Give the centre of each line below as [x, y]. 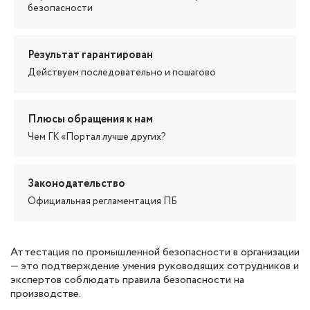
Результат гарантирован [90, 55]
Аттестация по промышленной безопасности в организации [155, 252]
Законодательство [76, 183]
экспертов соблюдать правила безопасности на [127, 280]
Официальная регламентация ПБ [102, 201]
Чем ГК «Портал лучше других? [97, 137]
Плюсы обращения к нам [90, 119]
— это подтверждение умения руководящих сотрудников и [155, 266]
